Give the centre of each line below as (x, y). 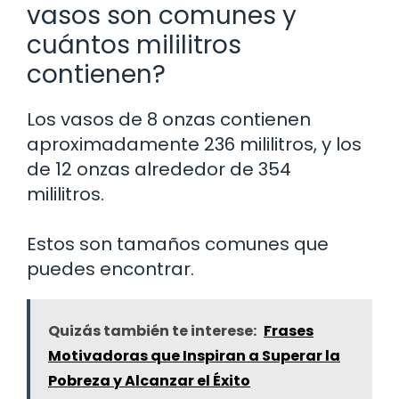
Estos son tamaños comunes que (178, 244)
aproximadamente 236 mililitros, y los (194, 145)
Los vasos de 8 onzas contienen (169, 120)
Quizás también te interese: (152, 331)
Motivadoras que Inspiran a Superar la (194, 356)
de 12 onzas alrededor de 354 (159, 170)
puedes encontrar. (110, 269)
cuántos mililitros (134, 45)
